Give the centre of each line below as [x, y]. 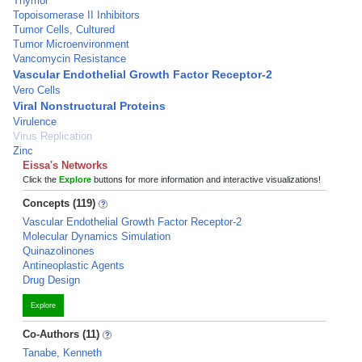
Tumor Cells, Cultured [64, 29]
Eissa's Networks [65, 165]
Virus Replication [53, 136]
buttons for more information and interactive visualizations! [206, 179]
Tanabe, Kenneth [62, 353]
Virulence [35, 122]
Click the [41, 179]
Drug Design [51, 280]
